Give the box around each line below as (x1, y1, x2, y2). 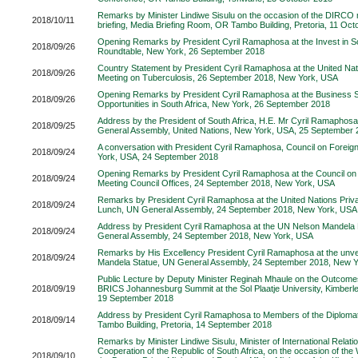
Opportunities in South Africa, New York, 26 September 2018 (97, 99, 330, 109)
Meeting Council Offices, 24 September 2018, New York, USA (97, 178, 335, 188)
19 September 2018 (97, 293, 173, 303)
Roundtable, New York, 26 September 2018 (97, 46, 265, 56)
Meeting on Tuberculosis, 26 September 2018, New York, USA (97, 73, 338, 82)
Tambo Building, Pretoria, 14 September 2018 (97, 320, 272, 329)
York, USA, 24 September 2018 (97, 152, 218, 161)
